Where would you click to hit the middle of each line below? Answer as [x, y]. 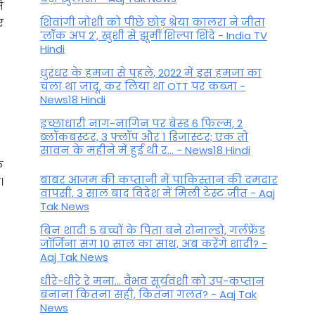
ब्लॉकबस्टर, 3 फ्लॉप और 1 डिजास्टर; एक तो [144, 137]
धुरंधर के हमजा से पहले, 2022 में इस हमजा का [151, 73]
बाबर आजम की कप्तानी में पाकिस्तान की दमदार [159, 179]
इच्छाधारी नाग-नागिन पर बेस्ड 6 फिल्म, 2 [142, 124]
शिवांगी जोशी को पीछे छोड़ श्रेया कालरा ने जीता [153, 22]
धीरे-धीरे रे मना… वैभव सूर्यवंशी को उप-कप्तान [153, 281]
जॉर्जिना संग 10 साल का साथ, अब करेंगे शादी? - [154, 243]
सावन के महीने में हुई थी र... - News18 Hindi [146, 150]
